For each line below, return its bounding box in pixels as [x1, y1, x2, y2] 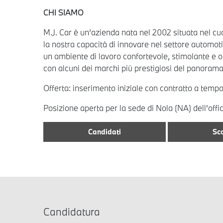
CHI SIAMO [43, 6, 84, 17]
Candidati [88, 126, 121, 136]
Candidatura [43, 204, 100, 219]
